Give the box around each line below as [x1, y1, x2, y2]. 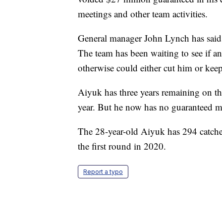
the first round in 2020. [78, 140, 166, 153]
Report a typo [83, 168, 123, 176]
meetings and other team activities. [78, 7, 208, 20]
